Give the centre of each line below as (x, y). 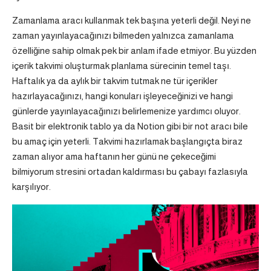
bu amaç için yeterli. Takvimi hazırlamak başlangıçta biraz (127, 142)
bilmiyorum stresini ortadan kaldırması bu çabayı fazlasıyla (130, 172)
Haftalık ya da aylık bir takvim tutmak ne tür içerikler (115, 81)
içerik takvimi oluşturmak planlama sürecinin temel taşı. (122, 66)
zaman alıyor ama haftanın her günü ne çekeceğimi (114, 157)
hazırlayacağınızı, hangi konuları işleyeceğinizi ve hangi (122, 96)
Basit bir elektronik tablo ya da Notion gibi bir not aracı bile (130, 126)
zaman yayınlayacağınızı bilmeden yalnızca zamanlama (123, 36)
